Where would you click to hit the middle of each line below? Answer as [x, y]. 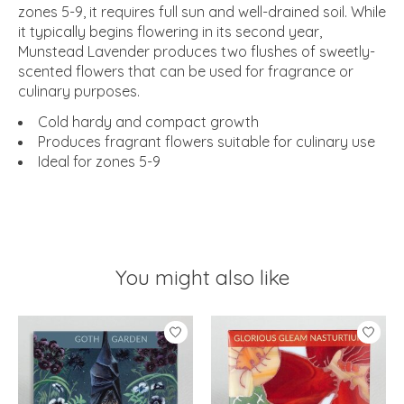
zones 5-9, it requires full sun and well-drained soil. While [202, 11]
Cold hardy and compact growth [148, 121]
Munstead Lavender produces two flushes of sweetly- [197, 51]
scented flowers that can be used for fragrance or [186, 71]
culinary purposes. [79, 91]
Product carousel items [95, 324]
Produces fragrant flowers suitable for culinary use [207, 141]
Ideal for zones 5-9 [99, 161]
